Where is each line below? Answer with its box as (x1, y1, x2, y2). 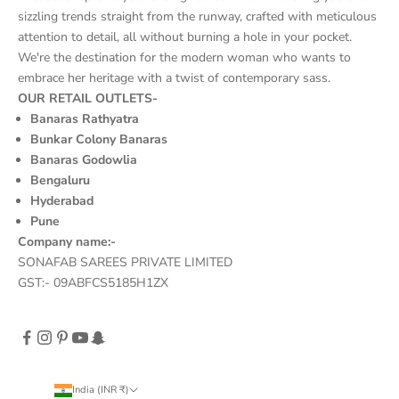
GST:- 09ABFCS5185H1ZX (18, 274, 168, 292)
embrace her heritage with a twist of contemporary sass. (18, 69, 330, 87)
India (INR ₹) (71, 383, 129, 397)
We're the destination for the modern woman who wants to (18, 49, 351, 67)
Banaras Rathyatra (30, 110, 139, 128)
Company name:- (18, 233, 116, 251)
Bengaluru (30, 172, 90, 190)
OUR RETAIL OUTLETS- (18, 90, 158, 108)
